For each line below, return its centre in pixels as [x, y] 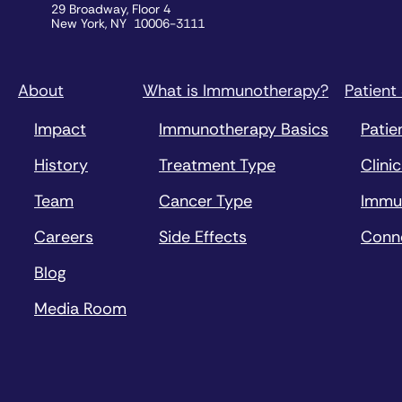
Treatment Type [217, 165]
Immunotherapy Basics [244, 129]
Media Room [80, 308]
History [61, 165]
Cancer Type [205, 201]
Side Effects [203, 236]
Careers [64, 236]
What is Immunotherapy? [236, 90]
